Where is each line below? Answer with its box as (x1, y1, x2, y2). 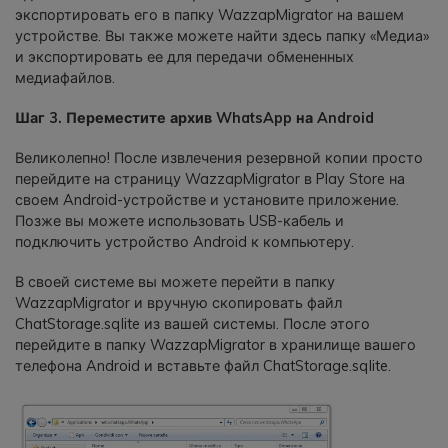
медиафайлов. (15, 68, 115, 87)
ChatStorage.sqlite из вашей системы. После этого (15, 315, 370, 334)
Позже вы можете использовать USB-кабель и (15, 212, 344, 231)
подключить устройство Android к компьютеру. (15, 233, 354, 252)
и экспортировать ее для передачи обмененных (15, 47, 354, 66)
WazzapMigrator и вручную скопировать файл (15, 294, 342, 313)
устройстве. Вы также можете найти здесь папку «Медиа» (15, 26, 429, 45)
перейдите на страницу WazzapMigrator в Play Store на (15, 170, 405, 189)
